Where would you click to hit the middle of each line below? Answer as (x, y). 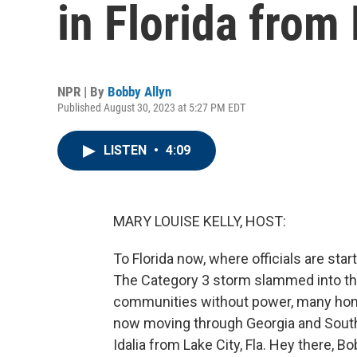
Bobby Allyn (139, 92)
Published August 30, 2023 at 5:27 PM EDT (151, 108)
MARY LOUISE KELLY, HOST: (200, 221)
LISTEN (127, 150)
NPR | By (82, 92)
